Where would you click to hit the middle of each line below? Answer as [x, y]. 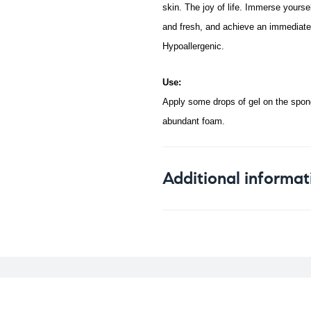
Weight [197, 227]
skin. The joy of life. [204, 8]
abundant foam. [194, 121]
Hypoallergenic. [193, 47]
